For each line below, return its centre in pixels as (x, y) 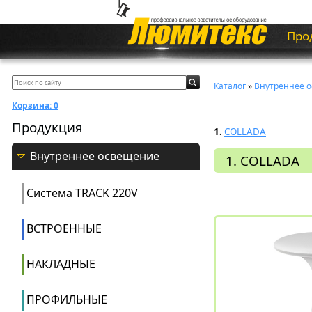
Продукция (47, 127)
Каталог (230, 86)
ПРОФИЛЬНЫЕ (67, 299)
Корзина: (32, 106)
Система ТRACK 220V (82, 193)
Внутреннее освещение (95, 156)
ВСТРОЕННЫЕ (64, 228)
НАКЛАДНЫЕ (61, 264)
